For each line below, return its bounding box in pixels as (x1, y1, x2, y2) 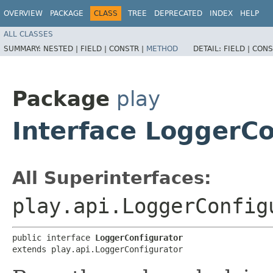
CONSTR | (109, 44, 146, 53)
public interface (12, 232, 95, 243)
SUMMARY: (4, 44, 43, 53)
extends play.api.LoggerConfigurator (12, 244, 183, 254)
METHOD (146, 44, 178, 53)
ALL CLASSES (4, 29, 53, 38)
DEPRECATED (154, 9, 202, 18)
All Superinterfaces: (12, 167, 211, 188)
